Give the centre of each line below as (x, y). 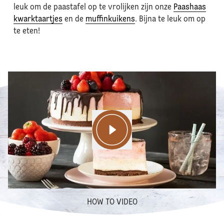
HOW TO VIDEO (112, 202)
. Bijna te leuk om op (170, 19)
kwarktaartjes (38, 19)
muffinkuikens (110, 19)
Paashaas (189, 7)
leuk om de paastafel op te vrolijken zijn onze (93, 7)
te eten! (26, 31)
